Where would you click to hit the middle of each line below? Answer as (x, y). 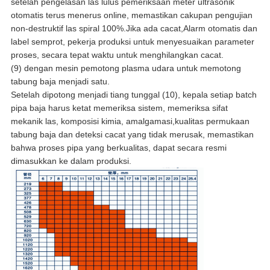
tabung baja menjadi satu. (60, 82)
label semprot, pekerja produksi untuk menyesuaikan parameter (132, 42)
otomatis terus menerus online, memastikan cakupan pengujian (131, 15)
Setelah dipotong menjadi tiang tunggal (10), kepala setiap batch (133, 95)
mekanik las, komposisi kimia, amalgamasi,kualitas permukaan (130, 121)
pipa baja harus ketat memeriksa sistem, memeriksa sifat (119, 108)
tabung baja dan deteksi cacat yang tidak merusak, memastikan (132, 135)
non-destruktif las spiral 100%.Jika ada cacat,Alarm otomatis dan (134, 29)
